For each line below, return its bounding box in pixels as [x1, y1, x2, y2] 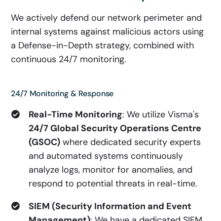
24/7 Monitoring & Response [11, 88, 114, 99]
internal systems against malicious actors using [11, 26, 204, 37]
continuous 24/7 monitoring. [11, 53, 127, 65]
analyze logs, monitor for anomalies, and [29, 164, 193, 176]
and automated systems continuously [29, 150, 184, 162]
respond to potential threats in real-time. [29, 178, 198, 189]
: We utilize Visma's [122, 109, 199, 120]
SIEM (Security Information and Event [29, 200, 192, 212]
